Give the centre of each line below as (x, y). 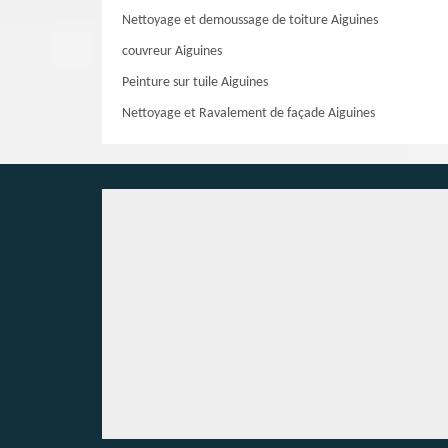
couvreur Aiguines (172, 51)
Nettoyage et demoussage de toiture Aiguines (250, 20)
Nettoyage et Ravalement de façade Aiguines (248, 113)
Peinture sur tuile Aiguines (195, 82)
